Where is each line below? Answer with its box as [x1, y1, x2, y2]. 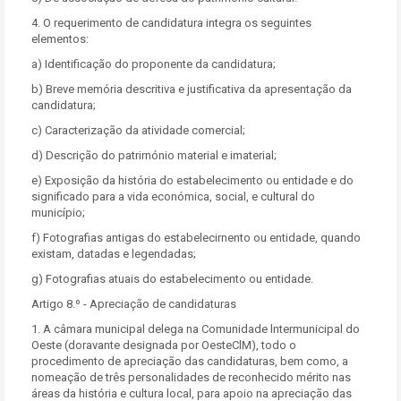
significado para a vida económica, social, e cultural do [31, 190, 315, 203]
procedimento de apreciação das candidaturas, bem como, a [31, 354, 348, 368]
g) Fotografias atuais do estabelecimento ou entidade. [31, 272, 313, 286]
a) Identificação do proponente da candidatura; [31, 57, 276, 71]
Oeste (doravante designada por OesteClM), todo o [31, 338, 296, 352]
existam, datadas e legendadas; [31, 247, 196, 260]
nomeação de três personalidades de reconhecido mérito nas [31, 371, 351, 384]
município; [31, 206, 85, 219]
